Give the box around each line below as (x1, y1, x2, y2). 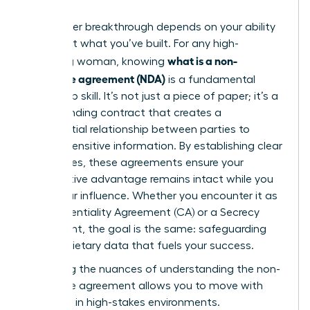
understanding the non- (160, 263, 280, 275)
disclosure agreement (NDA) (26, 71, 165, 85)
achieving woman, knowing (26, 55, 167, 67)
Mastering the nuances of (26, 263, 160, 275)
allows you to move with (136, 280, 263, 291)
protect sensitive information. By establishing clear (26, 140, 282, 152)
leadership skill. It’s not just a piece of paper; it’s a (26, 90, 278, 102)
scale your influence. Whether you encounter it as (26, 190, 277, 201)
